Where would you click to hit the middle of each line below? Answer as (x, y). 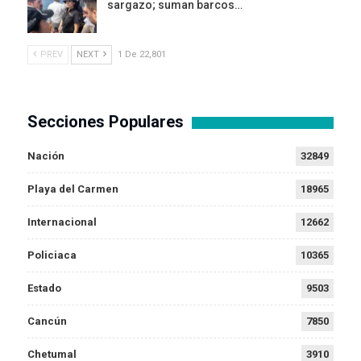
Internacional (62, 222)
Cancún (47, 322)
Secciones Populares (106, 122)
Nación (46, 156)
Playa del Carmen (73, 189)
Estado (44, 288)
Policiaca (52, 255)
